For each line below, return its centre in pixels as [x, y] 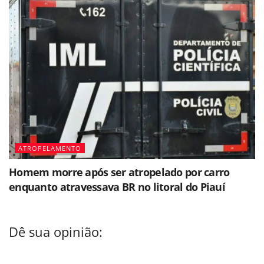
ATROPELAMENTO [50, 148]
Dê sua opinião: [56, 232]
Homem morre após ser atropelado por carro [119, 172]
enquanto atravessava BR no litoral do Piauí [117, 187]
